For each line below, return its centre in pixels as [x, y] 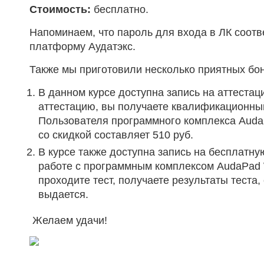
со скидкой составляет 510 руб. [116, 135]
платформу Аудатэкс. [82, 47]
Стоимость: [60, 9]
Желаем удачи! [68, 220]
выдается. [63, 194]
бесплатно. [120, 9]
